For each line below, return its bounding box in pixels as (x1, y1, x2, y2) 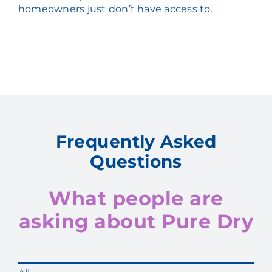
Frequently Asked (55, 131, 217, 152)
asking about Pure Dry (18, 209, 254, 233)
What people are (49, 186, 223, 210)
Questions (90, 151, 182, 172)
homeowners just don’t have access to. (18, 3, 212, 15)
